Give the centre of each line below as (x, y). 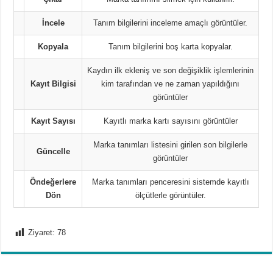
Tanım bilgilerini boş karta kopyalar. (170, 47)
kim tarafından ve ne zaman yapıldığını (171, 84)
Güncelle (53, 151)
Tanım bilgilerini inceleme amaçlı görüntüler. (171, 23)
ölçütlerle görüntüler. (170, 195)
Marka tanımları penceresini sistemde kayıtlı (170, 182)
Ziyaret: (42, 232)
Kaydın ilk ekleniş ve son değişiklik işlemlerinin (171, 70)
